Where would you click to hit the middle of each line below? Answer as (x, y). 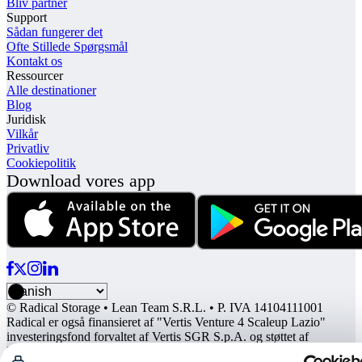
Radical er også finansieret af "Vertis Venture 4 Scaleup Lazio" (166, 322)
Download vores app (81, 181)
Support (27, 18)
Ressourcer (35, 76)
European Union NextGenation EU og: (107, 351)
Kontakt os (34, 61)
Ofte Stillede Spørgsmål (67, 47)
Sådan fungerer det (55, 32)
